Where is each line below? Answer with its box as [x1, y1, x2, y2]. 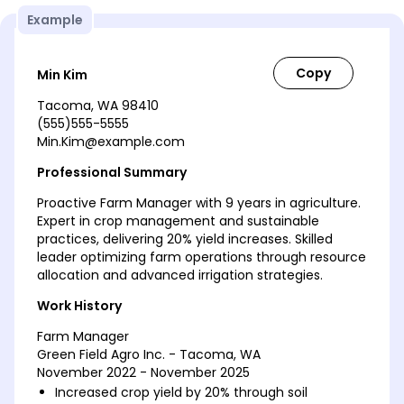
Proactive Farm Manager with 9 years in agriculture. [37, 193, 361, 212]
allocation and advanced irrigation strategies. [37, 265, 323, 284]
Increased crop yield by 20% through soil [55, 382, 308, 401]
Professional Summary [37, 162, 187, 181]
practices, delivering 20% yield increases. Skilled [37, 229, 333, 248]
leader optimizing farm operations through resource [37, 247, 366, 266]
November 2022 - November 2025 [37, 363, 250, 381]
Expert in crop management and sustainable [37, 211, 319, 230]
